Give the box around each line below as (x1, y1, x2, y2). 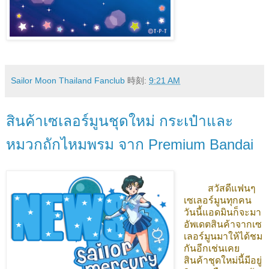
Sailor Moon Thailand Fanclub (11, 76, 125, 86)
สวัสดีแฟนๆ (183, 183, 256, 193)
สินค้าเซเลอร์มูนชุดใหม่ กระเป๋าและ (6, 113, 233, 130)
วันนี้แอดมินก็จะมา (183, 207, 261, 217)
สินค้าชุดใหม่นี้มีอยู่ (183, 255, 262, 265)
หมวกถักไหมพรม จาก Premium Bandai (6, 136, 253, 153)
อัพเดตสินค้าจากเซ (183, 219, 262, 229)
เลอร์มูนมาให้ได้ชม (183, 231, 262, 241)
